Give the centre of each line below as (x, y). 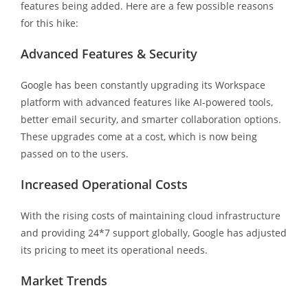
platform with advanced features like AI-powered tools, (146, 102)
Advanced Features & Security (109, 53)
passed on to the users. (74, 153)
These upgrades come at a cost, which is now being (139, 136)
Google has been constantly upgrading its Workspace (143, 85)
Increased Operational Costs (104, 184)
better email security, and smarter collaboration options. (151, 119)
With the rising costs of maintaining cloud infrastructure (150, 215)
